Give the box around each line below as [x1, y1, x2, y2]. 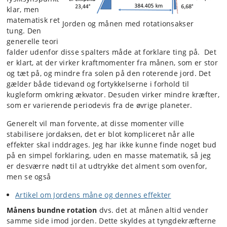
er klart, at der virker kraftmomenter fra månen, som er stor [7, 57, 218, 67]
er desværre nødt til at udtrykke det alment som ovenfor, [7, 161, 207, 171]
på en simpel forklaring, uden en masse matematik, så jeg [7, 150, 211, 160]
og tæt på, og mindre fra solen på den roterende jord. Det [7, 68, 211, 78]
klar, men [7, 4, 40, 14]
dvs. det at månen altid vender [99, 205, 208, 215]
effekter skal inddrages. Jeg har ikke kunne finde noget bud [7, 139, 217, 149]
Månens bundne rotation [7, 205, 99, 215]
